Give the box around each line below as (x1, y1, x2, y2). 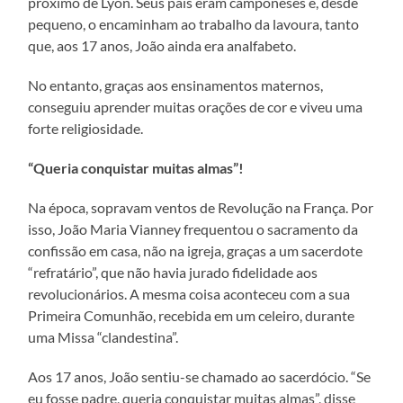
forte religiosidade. (28, 119, 144, 137)
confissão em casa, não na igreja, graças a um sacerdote (28, 241, 363, 259)
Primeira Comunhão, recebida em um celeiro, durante (28, 306, 355, 324)
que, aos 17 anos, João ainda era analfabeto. (28, 36, 297, 54)
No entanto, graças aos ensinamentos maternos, (28, 76, 324, 94)
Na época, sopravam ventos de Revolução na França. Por (28, 198, 374, 216)
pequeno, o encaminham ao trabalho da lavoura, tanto (28, 14, 360, 32)
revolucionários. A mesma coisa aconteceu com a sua (28, 284, 351, 302)
